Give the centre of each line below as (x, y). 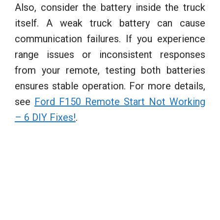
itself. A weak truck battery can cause (110, 23)
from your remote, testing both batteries (110, 70)
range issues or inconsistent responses (110, 54)
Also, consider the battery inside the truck (110, 7)
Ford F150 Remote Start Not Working (120, 101)
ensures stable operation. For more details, (110, 86)
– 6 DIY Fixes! (45, 117)
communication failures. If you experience (110, 39)
